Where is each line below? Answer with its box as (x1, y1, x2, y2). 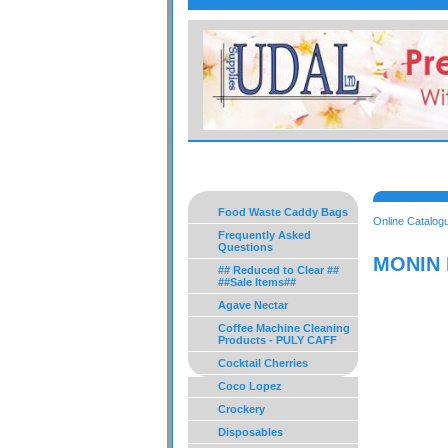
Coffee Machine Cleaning (218, 322, 350, 334)
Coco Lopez (218, 380, 282, 392)
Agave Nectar (218, 299, 288, 311)
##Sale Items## (218, 276, 296, 288)
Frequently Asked (218, 229, 311, 241)
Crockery (218, 403, 265, 415)
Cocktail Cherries (218, 357, 308, 369)
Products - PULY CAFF (218, 334, 337, 346)
